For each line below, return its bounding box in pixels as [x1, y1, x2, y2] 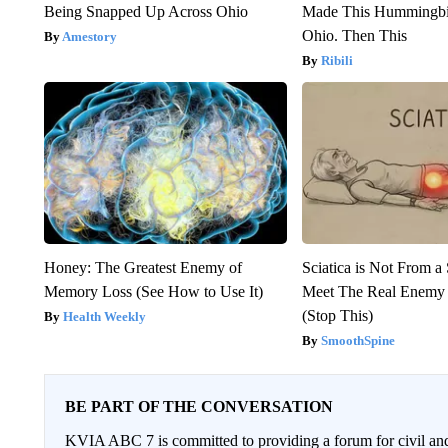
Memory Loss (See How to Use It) [43, 283, 263, 301]
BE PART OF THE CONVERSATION [64, 398, 333, 416]
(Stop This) [302, 307, 374, 325]
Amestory [61, 29, 117, 45]
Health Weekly [62, 309, 146, 325]
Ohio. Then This [302, 27, 408, 45]
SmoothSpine [321, 333, 396, 349]
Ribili [321, 53, 354, 69]
